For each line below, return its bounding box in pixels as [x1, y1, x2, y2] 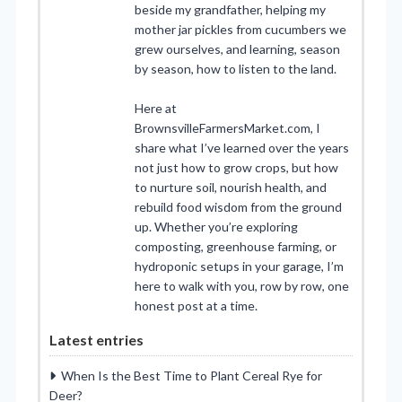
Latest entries [49, 331, 144, 349]
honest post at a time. [135, 298, 258, 314]
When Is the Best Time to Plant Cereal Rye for [61, 368, 322, 384]
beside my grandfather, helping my [135, 2, 326, 18]
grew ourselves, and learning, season [135, 41, 340, 57]
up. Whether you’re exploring [135, 219, 298, 235]
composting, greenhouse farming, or [135, 239, 336, 255]
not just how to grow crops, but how [135, 160, 338, 176]
